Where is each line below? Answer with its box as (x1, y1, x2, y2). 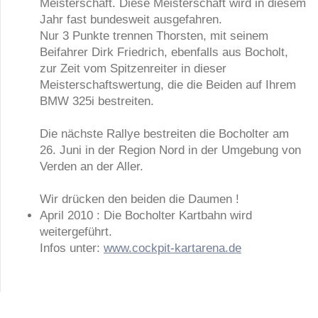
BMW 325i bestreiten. (40, 94, 154, 108)
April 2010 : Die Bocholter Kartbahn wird (40, 209, 252, 222)
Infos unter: (40, 241, 104, 255)
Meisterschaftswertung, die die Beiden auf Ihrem (40, 78, 296, 92)
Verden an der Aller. (40, 160, 143, 173)
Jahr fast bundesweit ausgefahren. (40, 13, 222, 26)
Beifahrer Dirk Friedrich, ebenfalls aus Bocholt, (40, 45, 288, 59)
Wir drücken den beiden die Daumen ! (40, 192, 239, 206)
